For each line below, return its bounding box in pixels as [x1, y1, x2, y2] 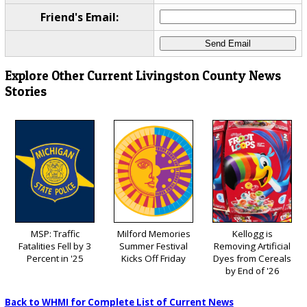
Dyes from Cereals [213, 251, 291, 265]
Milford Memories [116, 227, 191, 240]
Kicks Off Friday [121, 251, 186, 265]
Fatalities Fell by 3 [19, 239, 91, 252]
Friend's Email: [40, 10, 119, 25]
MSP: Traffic [30, 227, 79, 240]
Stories [4, 83, 47, 99]
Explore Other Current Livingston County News [4, 67, 281, 84]
